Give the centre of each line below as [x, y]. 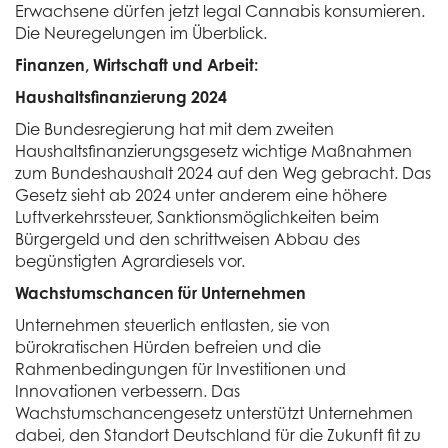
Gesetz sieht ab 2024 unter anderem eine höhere [201, 195]
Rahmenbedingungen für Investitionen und [180, 369]
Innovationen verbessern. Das [127, 391]
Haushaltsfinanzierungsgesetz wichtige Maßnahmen [213, 151]
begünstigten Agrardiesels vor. [130, 261]
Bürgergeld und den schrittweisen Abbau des [187, 239]
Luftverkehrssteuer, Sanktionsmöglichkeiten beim [197, 217]
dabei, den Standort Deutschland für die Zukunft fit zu [218, 435]
